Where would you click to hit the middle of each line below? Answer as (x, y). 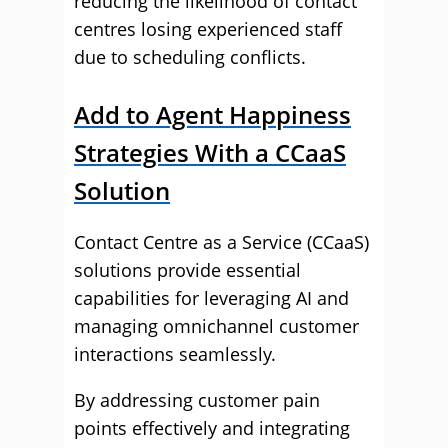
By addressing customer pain (197, 400)
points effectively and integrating (212, 428)
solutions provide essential (187, 270)
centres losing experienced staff (208, 29)
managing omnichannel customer (216, 326)
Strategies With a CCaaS (210, 152)
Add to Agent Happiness (212, 114)
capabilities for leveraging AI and (211, 298)
